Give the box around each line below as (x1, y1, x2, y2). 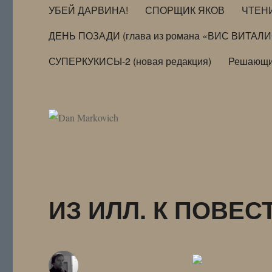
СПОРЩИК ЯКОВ (145, 2, 225, 17)
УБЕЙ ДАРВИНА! (49, 2, 129, 17)
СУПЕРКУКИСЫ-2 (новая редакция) (49, 53, 212, 68)
